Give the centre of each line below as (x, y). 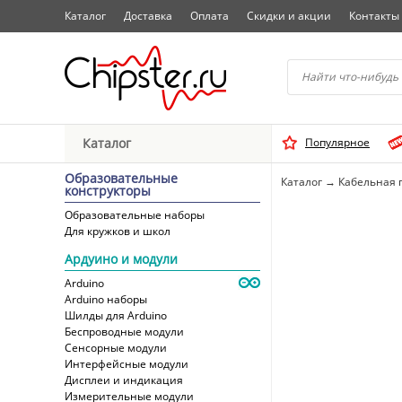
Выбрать (196, 154)
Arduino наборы (106, 299)
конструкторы (108, 191)
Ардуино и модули (121, 259)
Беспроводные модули (124, 332)
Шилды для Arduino (116, 315)
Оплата (210, 16)
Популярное (337, 142)
